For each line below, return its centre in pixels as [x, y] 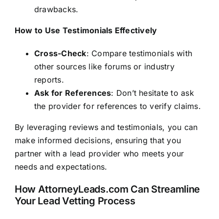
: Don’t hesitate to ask [153, 93]
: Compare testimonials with [139, 54]
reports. [49, 80]
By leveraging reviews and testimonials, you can [106, 127]
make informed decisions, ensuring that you [98, 141]
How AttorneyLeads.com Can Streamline [107, 189]
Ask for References [73, 93]
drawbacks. [56, 10]
